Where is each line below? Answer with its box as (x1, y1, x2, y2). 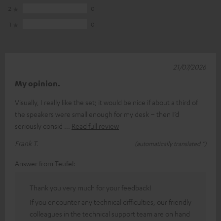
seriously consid (15, 121, 64, 131)
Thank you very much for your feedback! (30, 183, 151, 192)
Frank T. (15, 139, 38, 148)
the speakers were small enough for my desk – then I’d (15, 110, 179, 119)
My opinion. (15, 78, 60, 89)
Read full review (72, 121, 119, 131)
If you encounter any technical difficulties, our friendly (30, 197, 191, 207)
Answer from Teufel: (15, 159, 75, 168)
